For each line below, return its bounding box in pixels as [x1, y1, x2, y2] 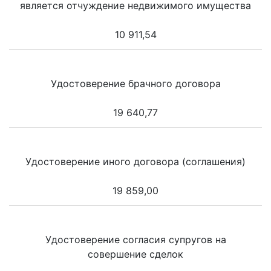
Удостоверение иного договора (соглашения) [25, 155, 246, 168]
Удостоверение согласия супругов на [45, 233, 226, 246]
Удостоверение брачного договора [50, 77, 221, 90]
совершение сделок [88, 248, 183, 261]
